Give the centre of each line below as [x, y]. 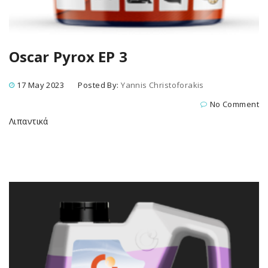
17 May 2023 [41, 85]
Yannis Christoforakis [162, 85]
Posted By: [100, 85]
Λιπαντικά [29, 121]
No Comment [234, 104]
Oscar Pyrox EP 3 [68, 57]
